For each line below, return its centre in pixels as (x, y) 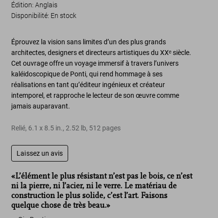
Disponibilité (30, 16)
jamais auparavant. (41, 106)
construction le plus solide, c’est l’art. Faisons (90, 196)
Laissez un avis (40, 153)
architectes (28, 53)
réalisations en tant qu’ (46, 85)
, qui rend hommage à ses (125, 74)
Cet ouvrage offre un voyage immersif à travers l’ (84, 63)
